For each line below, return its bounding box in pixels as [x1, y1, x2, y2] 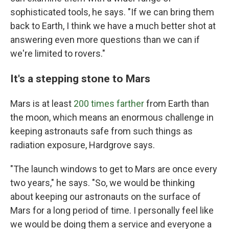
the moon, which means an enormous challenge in [10, 111, 214, 123]
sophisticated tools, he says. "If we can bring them [10, 6, 214, 17]
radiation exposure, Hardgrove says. [10, 139, 155, 150]
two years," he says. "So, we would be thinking [10, 177, 195, 188]
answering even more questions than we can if [10, 34, 200, 45]
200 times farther [74, 98, 144, 109]
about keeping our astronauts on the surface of [10, 191, 201, 202]
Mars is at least [10, 98, 74, 109]
